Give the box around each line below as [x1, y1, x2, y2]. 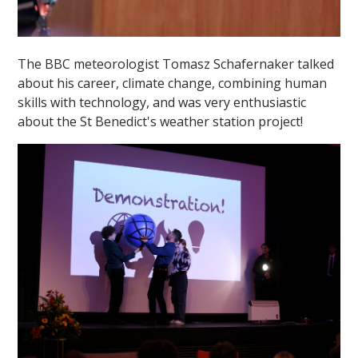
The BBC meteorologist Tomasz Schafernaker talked [18, 55, 335, 74]
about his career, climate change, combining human [18, 74, 328, 93]
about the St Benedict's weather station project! [18, 113, 304, 131]
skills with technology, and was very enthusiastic [18, 93, 307, 112]
